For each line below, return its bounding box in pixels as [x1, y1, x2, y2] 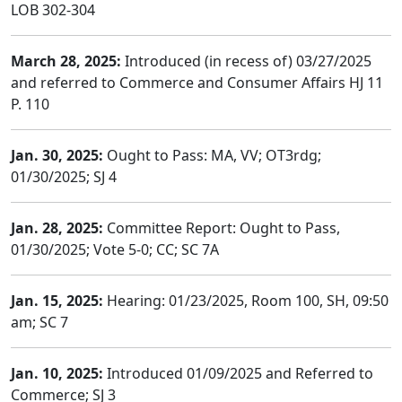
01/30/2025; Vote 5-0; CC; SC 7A [11, 240, 219, 259]
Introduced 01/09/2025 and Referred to [103, 363, 373, 383]
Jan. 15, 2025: [11, 291, 103, 310]
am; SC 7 [11, 312, 68, 332]
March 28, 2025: [11, 51, 121, 71]
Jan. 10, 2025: [11, 363, 103, 383]
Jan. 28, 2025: [11, 218, 103, 238]
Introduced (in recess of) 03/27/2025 [121, 51, 371, 71]
